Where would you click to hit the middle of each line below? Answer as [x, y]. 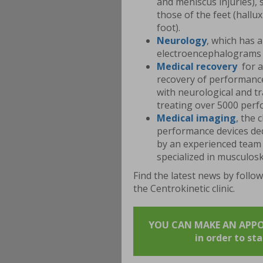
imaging [216, 118]
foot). [168, 28]
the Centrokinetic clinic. [184, 189]
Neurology [182, 41]
